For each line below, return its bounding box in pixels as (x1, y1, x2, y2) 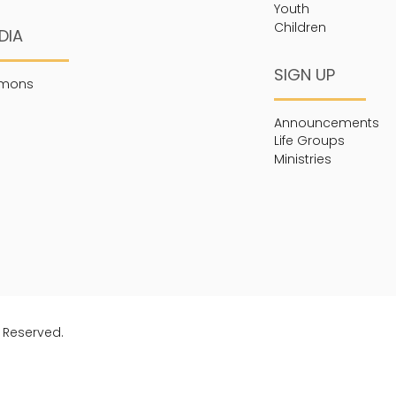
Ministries (273, 150, 331, 169)
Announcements (273, 114, 379, 133)
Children (273, 19, 326, 37)
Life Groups (273, 132, 345, 150)
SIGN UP (273, 64, 335, 87)
